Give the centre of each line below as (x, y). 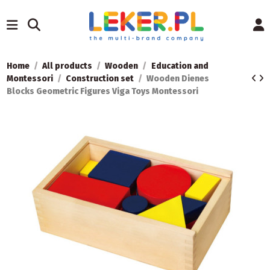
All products (67, 66)
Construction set (99, 79)
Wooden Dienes (178, 79)
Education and (180, 66)
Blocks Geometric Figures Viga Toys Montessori (102, 92)
